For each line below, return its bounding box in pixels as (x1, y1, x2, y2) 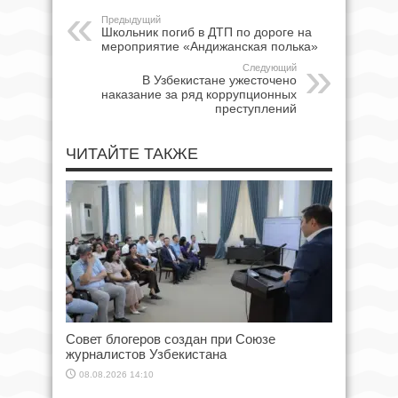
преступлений (215, 101, 297, 116)
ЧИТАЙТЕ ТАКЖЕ (66, 145, 198, 163)
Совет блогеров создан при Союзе (66, 331, 275, 347)
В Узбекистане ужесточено (142, 73, 297, 88)
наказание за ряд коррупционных (101, 87, 297, 102)
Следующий (243, 62, 297, 74)
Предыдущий (101, 14, 161, 26)
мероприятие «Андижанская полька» (101, 39, 318, 54)
